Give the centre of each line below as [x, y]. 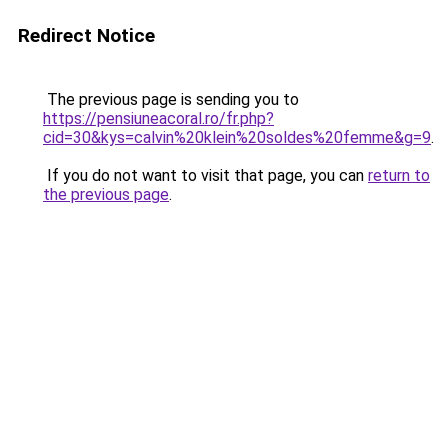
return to [399, 175]
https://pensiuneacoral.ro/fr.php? [158, 118]
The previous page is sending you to [171, 99]
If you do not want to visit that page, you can [205, 175]
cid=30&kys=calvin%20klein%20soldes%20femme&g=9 [237, 137]
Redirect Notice [86, 35]
